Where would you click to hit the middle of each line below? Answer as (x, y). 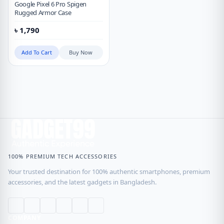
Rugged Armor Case (43, 13)
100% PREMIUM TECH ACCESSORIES (62, 156)
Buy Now (81, 52)
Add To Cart (36, 52)
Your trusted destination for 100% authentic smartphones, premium (109, 172)
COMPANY (24, 218)
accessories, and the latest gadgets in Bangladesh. (82, 182)
